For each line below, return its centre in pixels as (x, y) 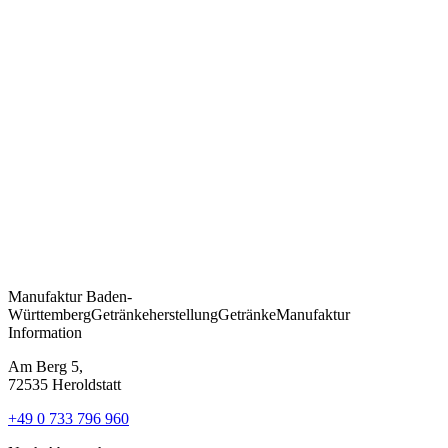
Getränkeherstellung (154, 314)
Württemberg (49, 314)
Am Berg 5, (45, 366)
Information (45, 332)
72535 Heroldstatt (64, 384)
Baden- (109, 296)
